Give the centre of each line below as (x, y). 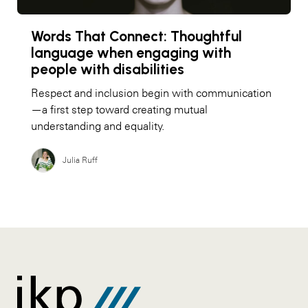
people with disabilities (108, 69)
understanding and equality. (98, 125)
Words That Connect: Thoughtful (136, 36)
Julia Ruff (80, 159)
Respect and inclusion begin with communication (151, 92)
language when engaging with (131, 52)
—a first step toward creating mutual (119, 109)
